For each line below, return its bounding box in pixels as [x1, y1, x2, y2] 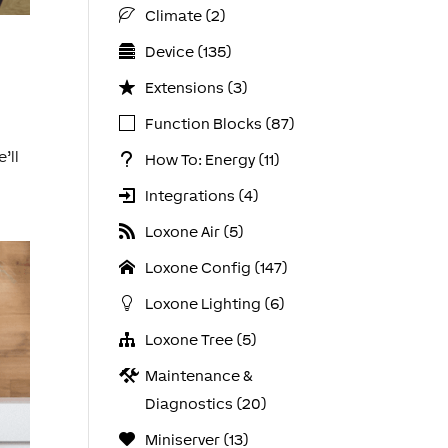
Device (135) [144, 43, 232, 60]
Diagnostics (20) [144, 395, 267, 412]
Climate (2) [144, 7, 226, 24]
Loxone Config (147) [144, 259, 288, 276]
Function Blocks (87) [144, 115, 295, 132]
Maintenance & [144, 367, 253, 384]
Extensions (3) [144, 79, 248, 96]
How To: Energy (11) [144, 151, 280, 168]
